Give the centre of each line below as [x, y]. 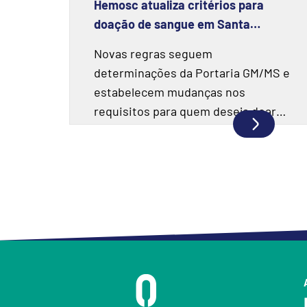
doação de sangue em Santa [172, 24]
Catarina [118, 43]
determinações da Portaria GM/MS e [192, 73]
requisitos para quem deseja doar [185, 111]
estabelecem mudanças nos [170, 92]
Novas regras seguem [153, 53]
